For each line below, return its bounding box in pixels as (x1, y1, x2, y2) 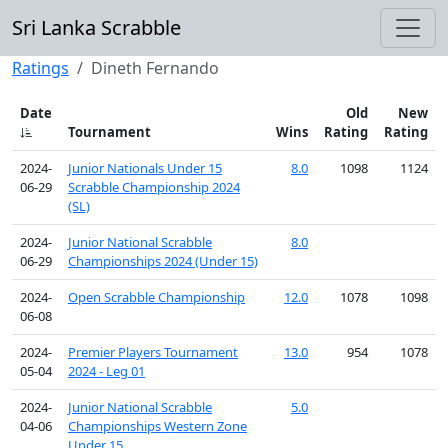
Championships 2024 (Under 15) (68, 252, 258, 270)
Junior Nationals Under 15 (68, 159, 222, 177)
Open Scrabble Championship (68, 288, 245, 306)
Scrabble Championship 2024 (68, 178, 240, 196)
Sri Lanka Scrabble (12, 14, 181, 41)
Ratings (12, 57, 69, 79)
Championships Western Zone (68, 417, 247, 435)
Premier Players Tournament (68, 343, 238, 361)
